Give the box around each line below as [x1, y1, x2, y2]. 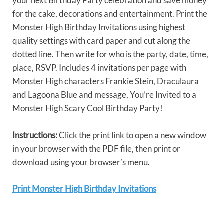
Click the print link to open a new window [57, 130, 206, 141]
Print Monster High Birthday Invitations [12, 183, 156, 194]
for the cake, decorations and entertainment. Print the [12, 8, 207, 19]
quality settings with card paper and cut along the [12, 35, 190, 46]
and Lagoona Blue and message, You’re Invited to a [12, 89, 196, 100]
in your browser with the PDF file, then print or [12, 143, 180, 154]
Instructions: [12, 130, 57, 141]
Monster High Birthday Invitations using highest [12, 22, 185, 33]
